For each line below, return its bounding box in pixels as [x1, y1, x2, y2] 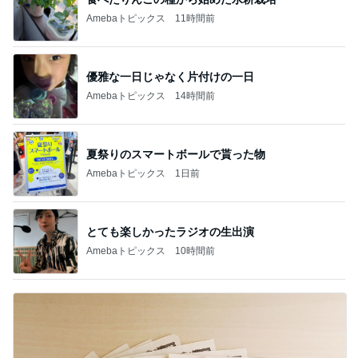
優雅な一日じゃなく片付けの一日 [86, 70, 254, 83]
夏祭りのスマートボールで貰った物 [86, 147, 265, 161]
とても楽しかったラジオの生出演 [86, 225, 254, 238]
